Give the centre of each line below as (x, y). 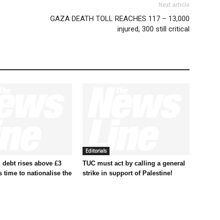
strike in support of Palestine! (127, 173)
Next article (174, 5)
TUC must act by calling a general (134, 163)
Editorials (96, 151)
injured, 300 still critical (153, 29)
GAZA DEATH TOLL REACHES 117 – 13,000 (120, 19)
